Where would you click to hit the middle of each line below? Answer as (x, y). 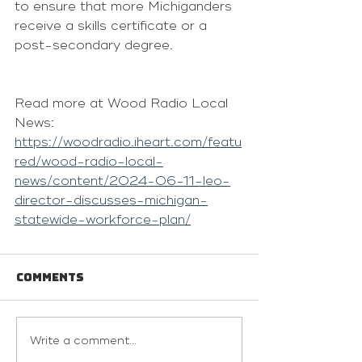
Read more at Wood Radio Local (123, 103)
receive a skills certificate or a (113, 26)
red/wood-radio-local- (89, 162)
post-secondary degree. (94, 45)
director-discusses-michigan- (111, 200)
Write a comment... (83, 340)
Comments (50, 277)
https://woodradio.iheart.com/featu (128, 142)
